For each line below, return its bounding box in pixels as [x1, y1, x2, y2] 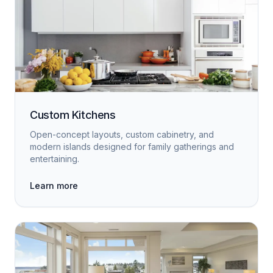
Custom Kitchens [30, 108, 116, 121]
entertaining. [30, 154, 79, 164]
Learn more [30, 180, 78, 191]
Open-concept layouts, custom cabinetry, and [30, 129, 214, 140]
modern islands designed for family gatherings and [30, 141, 234, 152]
